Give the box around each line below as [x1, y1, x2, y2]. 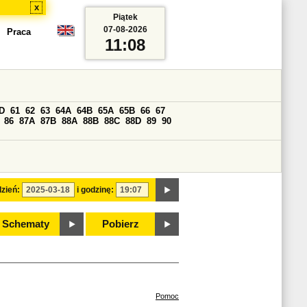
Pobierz [102, 219, 139, 230]
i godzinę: [77, 185, 114, 195]
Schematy [1, 219, 49, 230]
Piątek [112, 12, 138, 22]
